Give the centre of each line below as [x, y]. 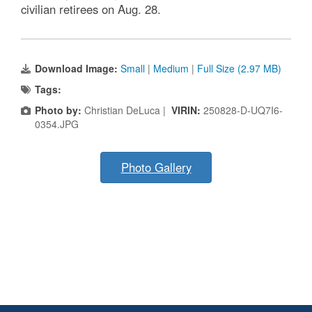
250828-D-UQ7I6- [243, 110]
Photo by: [58, 110]
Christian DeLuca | [126, 110]
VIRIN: [187, 110]
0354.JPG [57, 124]
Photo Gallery [156, 167]
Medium [171, 69]
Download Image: [78, 69]
